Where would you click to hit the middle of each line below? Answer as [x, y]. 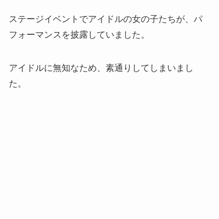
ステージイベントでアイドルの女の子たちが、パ [105, 19]
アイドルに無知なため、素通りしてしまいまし [101, 68]
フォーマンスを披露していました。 [79, 35]
